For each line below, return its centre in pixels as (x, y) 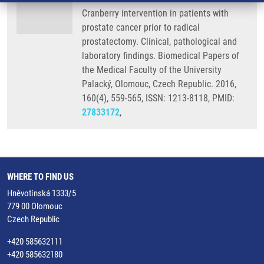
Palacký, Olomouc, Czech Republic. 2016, (159, 84)
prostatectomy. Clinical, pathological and (159, 42)
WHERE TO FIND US (40, 177)
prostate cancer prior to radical (141, 27)
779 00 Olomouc (35, 206)
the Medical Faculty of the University (152, 70)
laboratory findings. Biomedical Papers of (161, 56)
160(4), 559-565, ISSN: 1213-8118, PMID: (158, 98)
